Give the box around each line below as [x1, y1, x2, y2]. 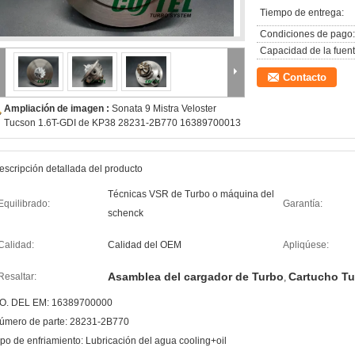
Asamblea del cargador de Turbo [108, 270, 284, 283]
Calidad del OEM [108, 239, 181, 250]
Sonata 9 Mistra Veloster [112, 103, 216, 114]
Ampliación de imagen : [4, 103, 112, 114]
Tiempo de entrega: [260, 7, 344, 18]
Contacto [283, 71, 326, 83]
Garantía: [283, 198, 323, 209]
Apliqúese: [283, 239, 329, 250]
